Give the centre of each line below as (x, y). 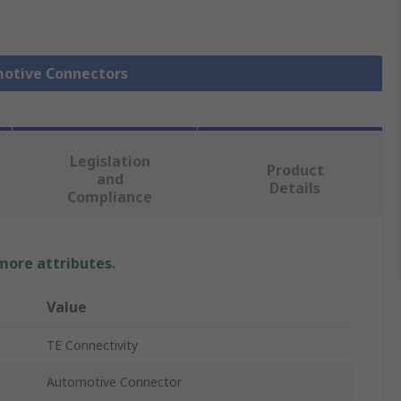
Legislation (110, 162)
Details (295, 188)
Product (295, 171)
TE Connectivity (92, 346)
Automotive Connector (114, 382)
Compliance (110, 197)
